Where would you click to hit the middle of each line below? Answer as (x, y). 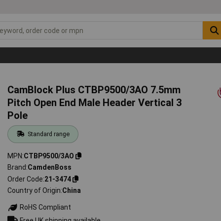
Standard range (48, 134)
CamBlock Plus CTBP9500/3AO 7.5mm (94, 90)
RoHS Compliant (45, 207)
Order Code (25, 179)
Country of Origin (34, 191)
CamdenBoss (50, 167)
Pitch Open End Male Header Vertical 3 (95, 102)
